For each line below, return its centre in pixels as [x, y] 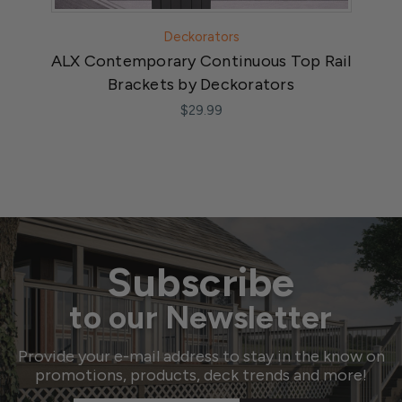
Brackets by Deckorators [201, 85]
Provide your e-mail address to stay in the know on [201, 357]
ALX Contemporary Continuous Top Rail [201, 61]
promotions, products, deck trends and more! [201, 376]
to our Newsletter [201, 318]
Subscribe [201, 282]
